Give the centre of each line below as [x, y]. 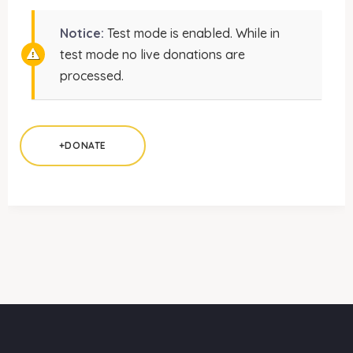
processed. [92, 75]
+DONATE [83, 145]
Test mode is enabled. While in [192, 33]
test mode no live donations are [152, 54]
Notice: [82, 33]
